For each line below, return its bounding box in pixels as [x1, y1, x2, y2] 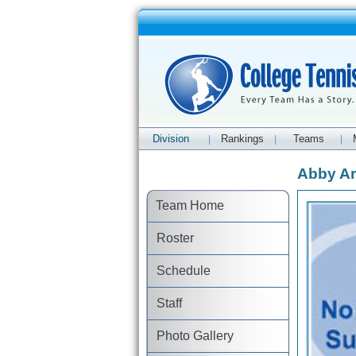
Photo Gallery [147, 329, 234, 342]
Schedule [147, 264, 211, 277]
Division [152, 133, 189, 145]
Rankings [221, 133, 264, 145]
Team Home [146, 199, 225, 212]
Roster [147, 231, 195, 245]
